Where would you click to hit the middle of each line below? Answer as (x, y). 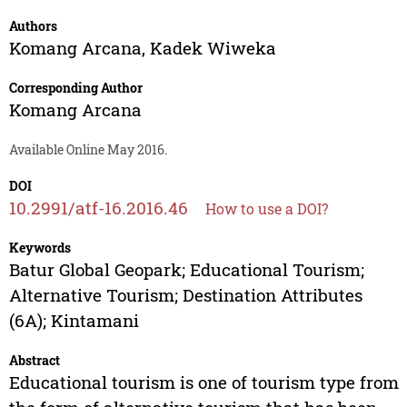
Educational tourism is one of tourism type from (203, 382)
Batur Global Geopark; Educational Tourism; (186, 270)
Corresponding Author (75, 88)
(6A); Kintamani (74, 321)
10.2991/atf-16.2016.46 (98, 208)
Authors (33, 26)
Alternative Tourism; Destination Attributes (185, 295)
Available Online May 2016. (88, 150)
